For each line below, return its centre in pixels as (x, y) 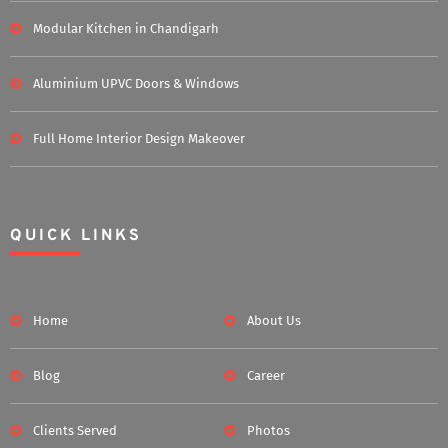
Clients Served (75, 431)
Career (266, 376)
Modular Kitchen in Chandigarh (126, 29)
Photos (268, 431)
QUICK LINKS (76, 236)
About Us (274, 321)
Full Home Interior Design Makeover (139, 139)
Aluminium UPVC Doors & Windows (136, 84)
